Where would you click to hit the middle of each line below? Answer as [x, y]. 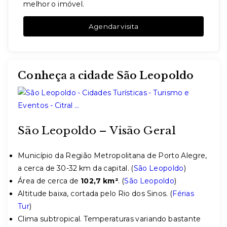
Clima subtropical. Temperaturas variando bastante [109, 219]
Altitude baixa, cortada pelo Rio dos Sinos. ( [95, 194]
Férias [183, 194]
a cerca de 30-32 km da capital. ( [76, 168]
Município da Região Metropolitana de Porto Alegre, [112, 156]
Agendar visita [113, 26]
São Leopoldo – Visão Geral [97, 131]
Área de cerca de [49, 181]
